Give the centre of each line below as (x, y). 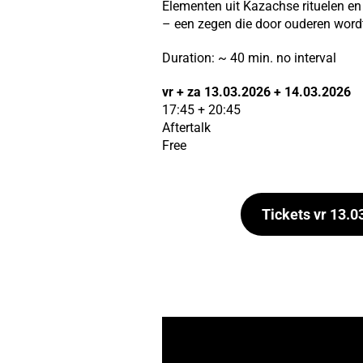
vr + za (181, 92)
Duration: (188, 58)
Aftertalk (186, 127)
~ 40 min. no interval (277, 58)
